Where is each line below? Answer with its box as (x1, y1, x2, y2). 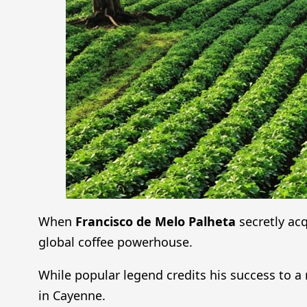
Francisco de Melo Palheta (75, 212, 236, 230)
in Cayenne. (38, 286, 106, 304)
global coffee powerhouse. (38, 233, 193, 250)
